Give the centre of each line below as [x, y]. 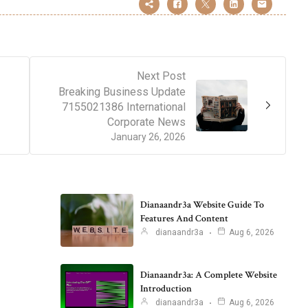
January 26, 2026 [148, 136]
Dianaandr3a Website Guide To [202, 205]
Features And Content [184, 219]
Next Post [161, 76]
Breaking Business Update [122, 91]
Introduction [166, 289]
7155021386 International [124, 107]
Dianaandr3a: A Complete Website [208, 275]
